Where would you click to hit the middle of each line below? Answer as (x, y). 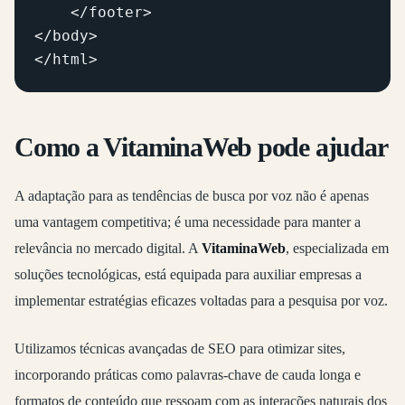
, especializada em (337, 248)
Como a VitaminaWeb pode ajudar (201, 148)
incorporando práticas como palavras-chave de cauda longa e (188, 374)
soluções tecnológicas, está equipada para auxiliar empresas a (188, 274)
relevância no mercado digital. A (108, 248)
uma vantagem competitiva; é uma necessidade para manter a (188, 221)
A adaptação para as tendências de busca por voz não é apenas (192, 195)
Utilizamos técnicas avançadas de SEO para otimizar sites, (180, 348)
